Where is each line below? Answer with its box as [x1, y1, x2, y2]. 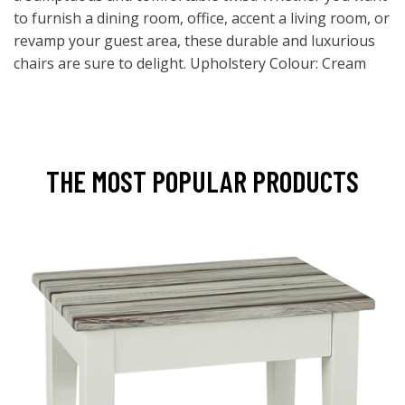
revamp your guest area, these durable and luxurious [14, 31, 375, 51]
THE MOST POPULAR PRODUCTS [46, 164, 359, 198]
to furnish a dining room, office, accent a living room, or [14, 8, 390, 28]
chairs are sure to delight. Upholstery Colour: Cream [14, 53, 366, 73]
